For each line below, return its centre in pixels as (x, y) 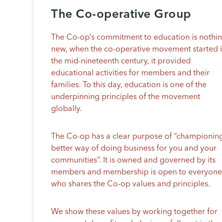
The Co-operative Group (121, 15)
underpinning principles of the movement (126, 97)
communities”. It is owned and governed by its (134, 161)
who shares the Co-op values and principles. (131, 184)
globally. (67, 109)
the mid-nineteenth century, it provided (121, 61)
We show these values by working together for (135, 212)
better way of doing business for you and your (134, 149)
